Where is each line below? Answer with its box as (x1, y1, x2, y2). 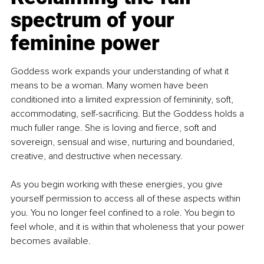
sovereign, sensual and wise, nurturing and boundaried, (11, 136, 237, 148)
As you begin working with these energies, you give (11, 179, 225, 191)
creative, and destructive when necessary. (11, 150, 183, 163)
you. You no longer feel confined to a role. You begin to (11, 207, 237, 219)
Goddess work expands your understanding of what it (11, 65, 231, 78)
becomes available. (11, 235, 91, 247)
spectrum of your (11, 8, 180, 33)
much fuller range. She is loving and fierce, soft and (11, 122, 219, 134)
